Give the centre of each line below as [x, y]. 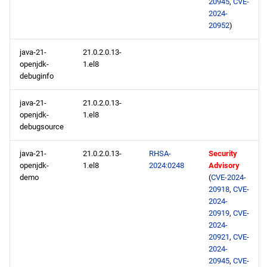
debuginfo [37, 76]
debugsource [42, 127]
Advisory [224, 165]
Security [223, 153]
